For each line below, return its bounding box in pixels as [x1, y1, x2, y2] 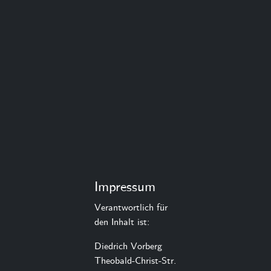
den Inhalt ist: [94, 216, 149, 229]
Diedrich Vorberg [94, 240, 162, 253]
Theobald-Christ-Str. [94, 255, 176, 267]
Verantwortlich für [94, 201, 168, 214]
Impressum [94, 178, 155, 197]
